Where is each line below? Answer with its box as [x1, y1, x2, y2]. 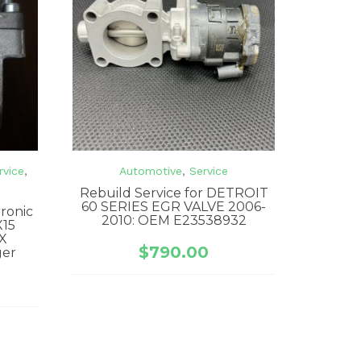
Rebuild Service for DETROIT [79, 185, 268, 201]
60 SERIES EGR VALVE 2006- [81, 198, 267, 214]
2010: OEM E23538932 [101, 212, 247, 228]
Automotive [119, 164, 183, 177]
